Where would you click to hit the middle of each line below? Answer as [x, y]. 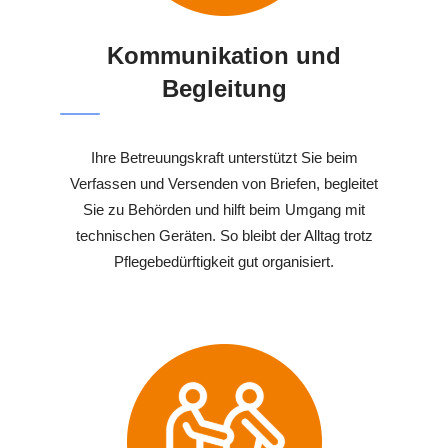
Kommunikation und [224, 56]
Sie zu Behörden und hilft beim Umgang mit [224, 210]
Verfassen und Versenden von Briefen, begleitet [224, 184]
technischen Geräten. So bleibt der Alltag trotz [224, 236]
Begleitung [224, 89]
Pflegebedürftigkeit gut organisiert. [224, 262]
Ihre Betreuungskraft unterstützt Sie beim [224, 158]
